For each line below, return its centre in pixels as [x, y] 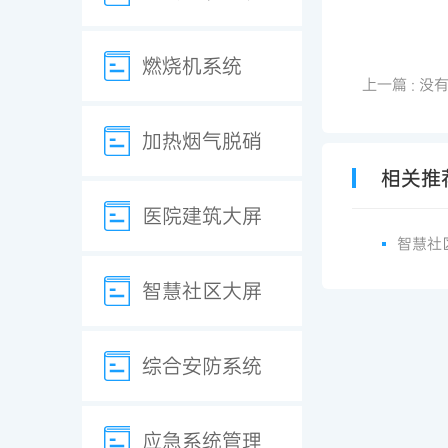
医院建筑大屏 [202, 216]
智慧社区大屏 [202, 291]
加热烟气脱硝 [202, 141]
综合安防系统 [202, 366]
